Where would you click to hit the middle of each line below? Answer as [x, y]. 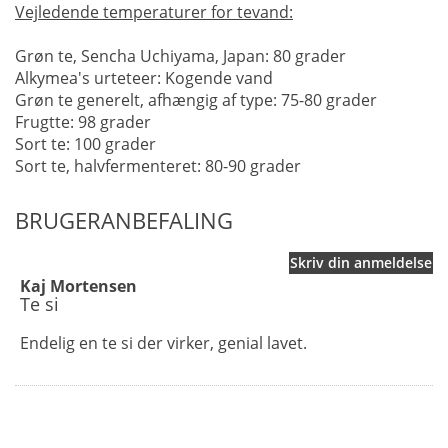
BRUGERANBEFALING [124, 219]
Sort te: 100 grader [85, 143]
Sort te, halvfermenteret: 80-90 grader [158, 165]
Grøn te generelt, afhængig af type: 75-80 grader [196, 99]
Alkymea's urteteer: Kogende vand [144, 77]
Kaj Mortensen [78, 285]
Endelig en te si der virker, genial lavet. [163, 342]
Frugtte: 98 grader [83, 121]
